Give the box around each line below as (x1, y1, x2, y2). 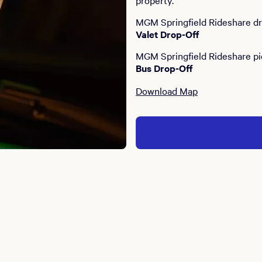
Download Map (135, 84, 198, 97)
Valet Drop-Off (135, 27, 199, 41)
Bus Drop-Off (135, 61, 193, 75)
